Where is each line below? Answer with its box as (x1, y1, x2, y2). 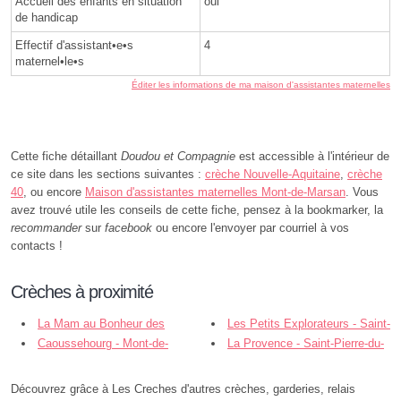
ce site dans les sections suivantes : (11, 167, 205, 182)
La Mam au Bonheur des (38, 317, 165, 331)
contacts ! (11, 239, 63, 253)
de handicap (15, 11, 78, 25)
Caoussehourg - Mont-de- (38, 337, 168, 351)
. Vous (346, 185, 379, 200)
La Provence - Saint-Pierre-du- (227, 337, 384, 351)
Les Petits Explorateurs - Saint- (227, 317, 390, 331)
